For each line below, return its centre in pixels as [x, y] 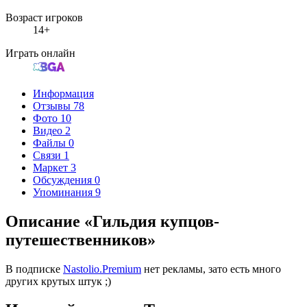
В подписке [34, 269]
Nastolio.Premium [102, 269]
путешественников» [81, 240]
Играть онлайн [40, 53]
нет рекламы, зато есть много [211, 269]
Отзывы [53, 106]
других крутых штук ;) [58, 281]
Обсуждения [64, 180]
